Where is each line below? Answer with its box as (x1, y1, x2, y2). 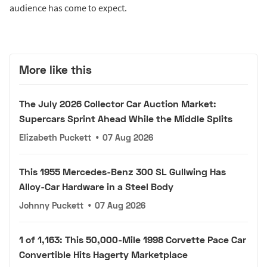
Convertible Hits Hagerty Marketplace (19, 248, 188, 260)
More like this (19, 63, 92, 77)
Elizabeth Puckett (19, 132, 91, 142)
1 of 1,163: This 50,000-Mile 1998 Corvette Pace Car (19, 233, 246, 245)
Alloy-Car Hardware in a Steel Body (19, 180, 173, 192)
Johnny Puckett (19, 200, 83, 210)
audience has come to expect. (10, 2, 127, 14)
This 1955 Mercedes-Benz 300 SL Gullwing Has (19, 165, 226, 177)
